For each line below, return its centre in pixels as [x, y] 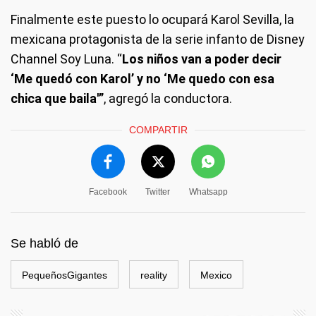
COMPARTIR [158, 130]
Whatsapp [208, 192]
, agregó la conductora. [168, 99]
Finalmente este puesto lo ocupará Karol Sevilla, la [152, 20]
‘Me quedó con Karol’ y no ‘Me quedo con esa [142, 79]
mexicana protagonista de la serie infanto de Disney [158, 39]
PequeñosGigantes [65, 275]
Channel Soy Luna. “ [66, 59]
